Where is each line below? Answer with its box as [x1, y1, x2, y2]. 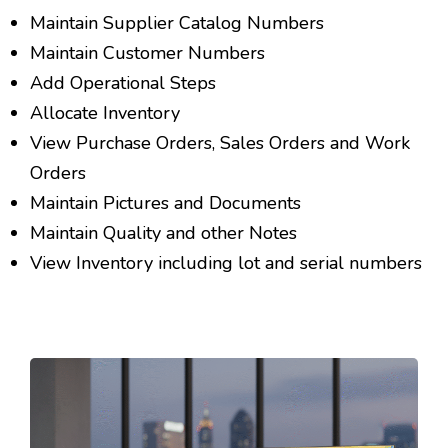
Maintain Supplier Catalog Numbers [30, 11, 324, 36]
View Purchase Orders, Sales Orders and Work [30, 131, 410, 156]
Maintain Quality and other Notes [30, 221, 297, 246]
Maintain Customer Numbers [30, 41, 265, 66]
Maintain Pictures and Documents [30, 191, 301, 216]
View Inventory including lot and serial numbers [30, 251, 422, 276]
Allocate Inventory [30, 101, 180, 126]
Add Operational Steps [30, 71, 216, 96]
